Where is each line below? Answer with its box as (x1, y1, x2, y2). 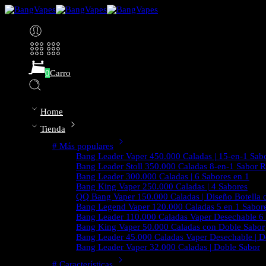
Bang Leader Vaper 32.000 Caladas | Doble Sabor (76, 242, 260, 252)
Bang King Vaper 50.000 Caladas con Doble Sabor (76, 222, 265, 232)
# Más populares (52, 141, 113, 151)
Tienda (40, 124, 65, 134)
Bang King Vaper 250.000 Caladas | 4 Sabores (76, 182, 248, 191)
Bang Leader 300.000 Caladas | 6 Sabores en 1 (76, 172, 249, 181)
